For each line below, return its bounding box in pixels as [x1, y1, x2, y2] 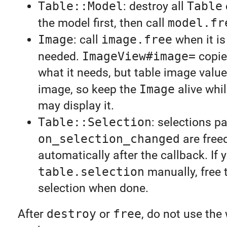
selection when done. [37, 181, 148, 196]
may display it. [37, 99, 114, 113]
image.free [101, 33, 172, 47]
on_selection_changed [37, 132, 180, 146]
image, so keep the [37, 83, 139, 97]
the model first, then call [37, 16, 168, 30]
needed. [37, 50, 82, 64]
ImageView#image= [82, 50, 196, 63]
